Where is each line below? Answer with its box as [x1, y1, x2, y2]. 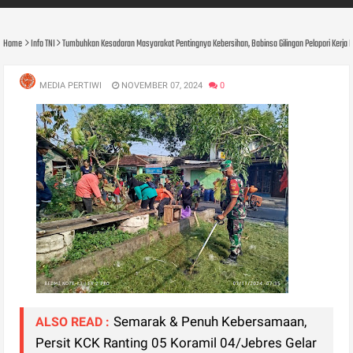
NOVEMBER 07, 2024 [119, 80, 203, 91]
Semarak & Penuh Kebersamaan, [113, 313, 307, 329]
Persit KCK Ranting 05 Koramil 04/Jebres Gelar [35, 334, 318, 351]
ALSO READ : [35, 314, 110, 329]
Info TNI [31, 35, 56, 52]
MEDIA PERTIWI [39, 80, 102, 91]
